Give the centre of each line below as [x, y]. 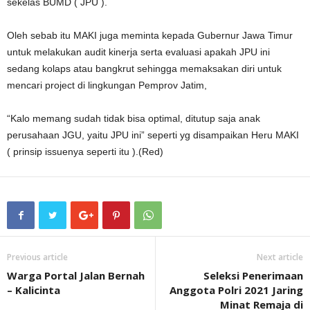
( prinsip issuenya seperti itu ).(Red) [85, 152]
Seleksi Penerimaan [253, 275]
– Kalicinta [34, 290]
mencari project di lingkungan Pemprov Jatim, [107, 85]
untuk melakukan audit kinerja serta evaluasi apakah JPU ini [138, 52]
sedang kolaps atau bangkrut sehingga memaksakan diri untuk [144, 69]
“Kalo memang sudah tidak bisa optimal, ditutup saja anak [134, 118]
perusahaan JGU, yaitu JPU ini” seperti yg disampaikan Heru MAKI [153, 135]
